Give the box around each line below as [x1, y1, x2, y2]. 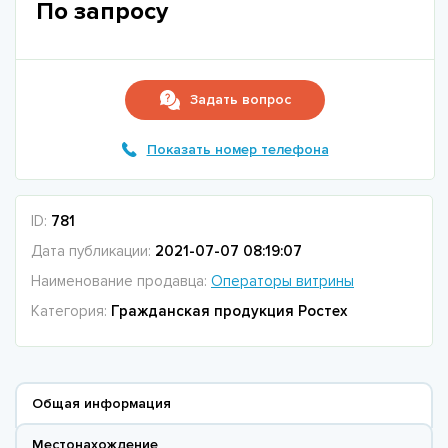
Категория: [31, 301, 111, 320]
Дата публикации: [31, 241, 155, 260]
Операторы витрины [211, 271, 354, 290]
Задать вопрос [189, 90, 291, 108]
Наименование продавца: [31, 271, 211, 290]
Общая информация [32, 394, 171, 412]
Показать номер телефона [146, 140, 329, 158]
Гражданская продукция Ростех [111, 301, 347, 320]
